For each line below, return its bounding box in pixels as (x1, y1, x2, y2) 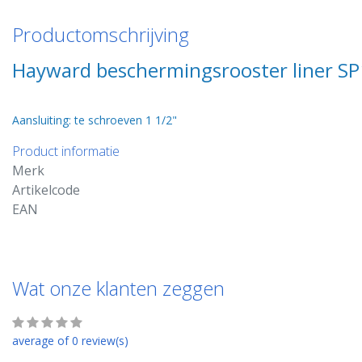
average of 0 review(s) (12, 333, 128, 348)
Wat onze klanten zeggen (12, 275, 225, 301)
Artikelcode (12, 181, 80, 199)
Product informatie (12, 142, 120, 160)
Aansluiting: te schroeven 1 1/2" (12, 112, 177, 128)
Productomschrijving (12, 21, 189, 48)
